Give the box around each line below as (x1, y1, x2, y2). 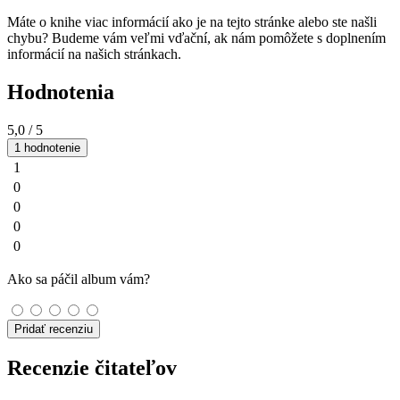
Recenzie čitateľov (7, 356, 177, 380)
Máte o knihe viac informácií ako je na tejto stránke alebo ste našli (7, 14, 377, 30)
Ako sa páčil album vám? (7, 271, 150, 287)
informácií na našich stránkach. (7, 46, 181, 62)
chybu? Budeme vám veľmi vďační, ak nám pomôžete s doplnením (7, 30, 386, 46)
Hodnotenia (7, 80, 114, 104)
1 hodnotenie (14, 141, 80, 155)
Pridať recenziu (14, 322, 93, 337)
